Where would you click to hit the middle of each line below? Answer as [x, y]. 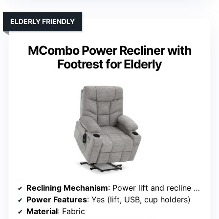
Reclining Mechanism [67, 188]
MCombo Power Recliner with [109, 51]
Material [42, 211]
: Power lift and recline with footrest [151, 188]
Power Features [57, 200]
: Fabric [71, 211]
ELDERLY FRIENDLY [43, 22]
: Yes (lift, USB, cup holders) [139, 200]
